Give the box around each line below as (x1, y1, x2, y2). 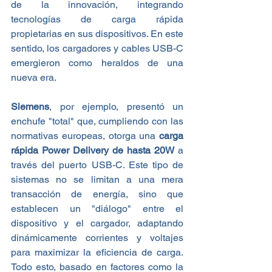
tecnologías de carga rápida (11, 13, 183, 25)
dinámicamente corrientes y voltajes (11, 232, 183, 244)
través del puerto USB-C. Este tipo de (11, 159, 183, 171)
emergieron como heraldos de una (11, 57, 183, 69)
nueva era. (11, 72, 56, 84)
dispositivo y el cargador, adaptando (11, 217, 183, 229)
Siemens (11, 101, 49, 113)
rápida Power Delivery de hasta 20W (11, 144, 174, 157)
